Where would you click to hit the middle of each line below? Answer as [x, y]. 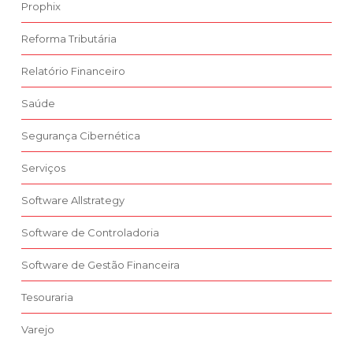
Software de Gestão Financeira [100, 265]
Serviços [43, 168]
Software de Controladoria [90, 233]
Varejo [38, 330]
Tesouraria [47, 297]
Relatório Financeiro [73, 71]
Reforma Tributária [69, 39]
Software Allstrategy [73, 201]
